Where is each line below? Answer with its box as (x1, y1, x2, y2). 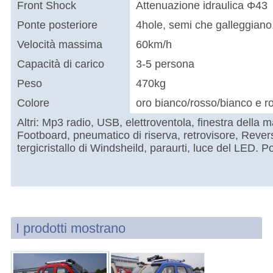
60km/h (135, 38, 172, 51)
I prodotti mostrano (15, 221, 126, 236)
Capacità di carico (16, 58, 104, 71)
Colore (16, 97, 49, 110)
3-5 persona (135, 58, 194, 71)
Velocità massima (16, 38, 102, 51)
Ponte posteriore (16, 19, 97, 32)
